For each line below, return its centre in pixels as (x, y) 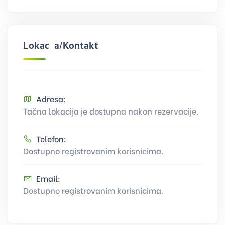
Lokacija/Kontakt (61, 45)
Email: (48, 178)
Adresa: (51, 98)
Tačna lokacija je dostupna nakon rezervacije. (111, 110)
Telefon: (51, 138)
